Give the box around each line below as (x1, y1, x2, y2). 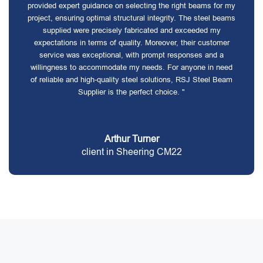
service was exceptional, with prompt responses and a (39, 50, 224, 59)
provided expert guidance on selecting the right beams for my (28, 1, 235, 10)
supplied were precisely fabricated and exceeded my (42, 26, 221, 35)
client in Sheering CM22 (81, 147, 182, 157)
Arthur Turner (104, 134, 159, 144)
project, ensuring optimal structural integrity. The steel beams (28, 14, 235, 22)
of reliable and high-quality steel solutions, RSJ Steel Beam (31, 75, 232, 84)
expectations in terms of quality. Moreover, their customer (33, 38, 230, 47)
